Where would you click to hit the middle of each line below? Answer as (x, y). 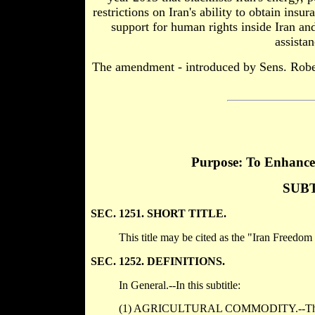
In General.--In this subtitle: (179, 285)
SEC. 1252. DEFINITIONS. (157, 262)
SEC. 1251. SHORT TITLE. (158, 214)
